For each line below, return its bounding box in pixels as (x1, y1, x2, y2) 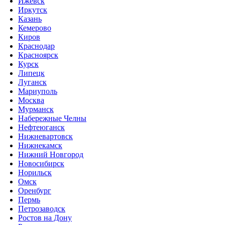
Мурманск (18, 104, 54, 114)
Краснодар (18, 41, 55, 50)
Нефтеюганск (18, 123, 65, 132)
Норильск (18, 168, 52, 177)
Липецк (18, 68, 45, 77)
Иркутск (18, 5, 47, 14)
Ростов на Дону (18, 213, 72, 222)
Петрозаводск (18, 204, 65, 213)
